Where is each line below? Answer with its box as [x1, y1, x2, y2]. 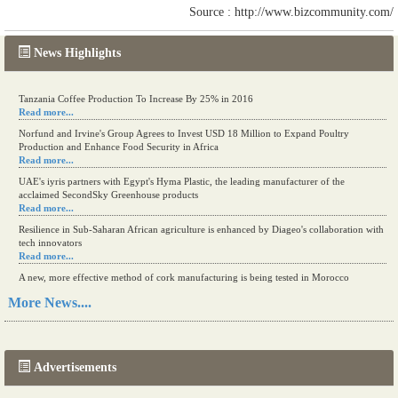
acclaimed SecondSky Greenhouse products [19, 189, 198, 200]
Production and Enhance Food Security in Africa [19, 141, 219, 152]
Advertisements [34, 361, 116, 374]
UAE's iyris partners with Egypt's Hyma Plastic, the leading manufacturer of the [19, 176, 345, 187]
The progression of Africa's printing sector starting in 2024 [19, 306, 259, 317]
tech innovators [19, 237, 82, 248]
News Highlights [34, 46, 121, 60]
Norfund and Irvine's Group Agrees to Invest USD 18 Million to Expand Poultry [19, 128, 349, 139]
